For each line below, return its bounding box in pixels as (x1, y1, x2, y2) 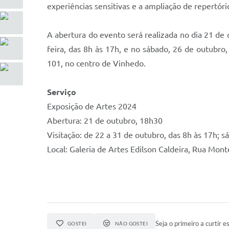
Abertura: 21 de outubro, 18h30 (47, 116, 163, 125)
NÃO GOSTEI (114, 220, 148, 226)
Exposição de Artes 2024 (47, 102, 136, 111)
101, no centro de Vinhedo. (47, 59, 146, 68)
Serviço (47, 87, 76, 97)
